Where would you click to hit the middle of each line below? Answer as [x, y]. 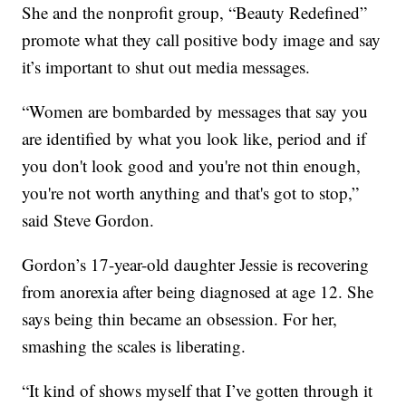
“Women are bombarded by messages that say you [195, 111]
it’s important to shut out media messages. [166, 67]
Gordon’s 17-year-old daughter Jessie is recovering [196, 265]
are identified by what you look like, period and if [194, 139]
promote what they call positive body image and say [202, 40]
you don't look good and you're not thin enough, [192, 166]
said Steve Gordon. [88, 220]
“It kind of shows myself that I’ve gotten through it [198, 391]
